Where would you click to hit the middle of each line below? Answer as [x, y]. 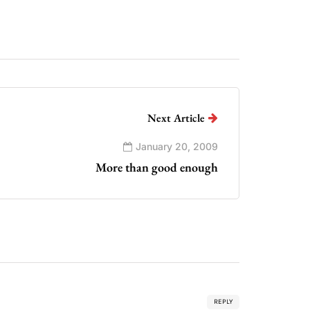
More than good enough [157, 167]
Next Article [176, 118]
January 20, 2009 [177, 146]
